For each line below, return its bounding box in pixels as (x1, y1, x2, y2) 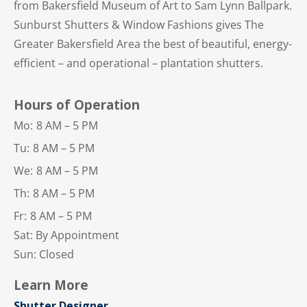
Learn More (14, 276, 88, 294)
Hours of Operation (14, 96, 140, 114)
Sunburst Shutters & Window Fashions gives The (14, 17, 264, 33)
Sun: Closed (14, 247, 77, 262)
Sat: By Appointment (14, 228, 119, 243)
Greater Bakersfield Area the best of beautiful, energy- (14, 36, 292, 52)
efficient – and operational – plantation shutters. (14, 56, 263, 71)
